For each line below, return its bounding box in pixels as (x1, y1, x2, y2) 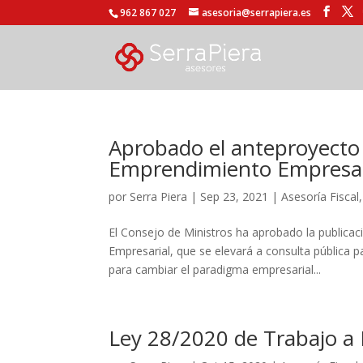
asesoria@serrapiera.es (202, 6, 312, 19)
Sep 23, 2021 (200, 189, 269, 204)
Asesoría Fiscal (281, 189, 360, 204)
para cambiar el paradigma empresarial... (109, 262, 322, 277)
